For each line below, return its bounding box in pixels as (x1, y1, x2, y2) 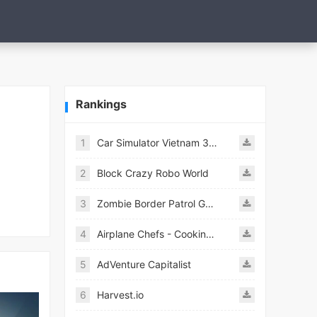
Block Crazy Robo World (97, 167, 209, 179)
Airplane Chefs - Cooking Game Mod (206, 228, 214, 240)
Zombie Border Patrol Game (205, 197, 214, 209)
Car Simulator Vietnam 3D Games (209, 137, 217, 149)
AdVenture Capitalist (97, 258, 191, 270)
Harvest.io (97, 289, 144, 301)
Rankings (76, 97, 127, 111)
